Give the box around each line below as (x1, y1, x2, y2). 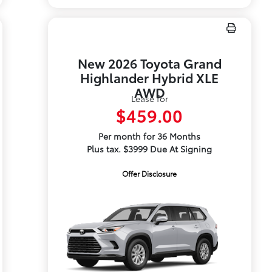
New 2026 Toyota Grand (77, 54, 222, 72)
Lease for (131, 92, 168, 104)
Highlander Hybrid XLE (80, 69, 219, 86)
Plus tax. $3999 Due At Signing (87, 143, 212, 155)
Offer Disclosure (122, 168, 177, 178)
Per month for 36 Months (98, 130, 201, 142)
